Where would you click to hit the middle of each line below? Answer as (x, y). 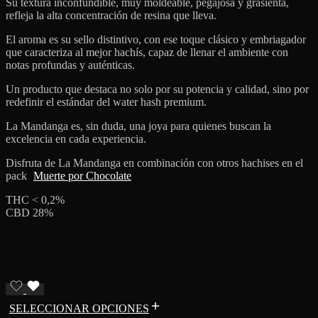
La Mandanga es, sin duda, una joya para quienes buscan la (138, 126)
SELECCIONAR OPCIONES (79, 308)
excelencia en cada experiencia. (76, 138)
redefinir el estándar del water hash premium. (106, 102)
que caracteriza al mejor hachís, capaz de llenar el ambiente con (147, 52)
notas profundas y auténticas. (70, 65)
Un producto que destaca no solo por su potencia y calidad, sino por (157, 89)
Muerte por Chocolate (82, 175)
